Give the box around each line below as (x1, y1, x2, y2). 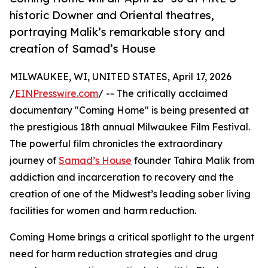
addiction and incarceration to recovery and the (10, 171, 234, 184)
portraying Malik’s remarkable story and (10, 25, 225, 39)
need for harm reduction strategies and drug (10, 248, 218, 260)
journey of (10, 154, 59, 167)
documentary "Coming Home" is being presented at (10, 104, 249, 117)
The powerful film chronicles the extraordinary (10, 138, 223, 150)
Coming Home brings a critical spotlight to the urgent (10, 231, 254, 243)
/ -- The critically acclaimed (98, 87, 228, 100)
